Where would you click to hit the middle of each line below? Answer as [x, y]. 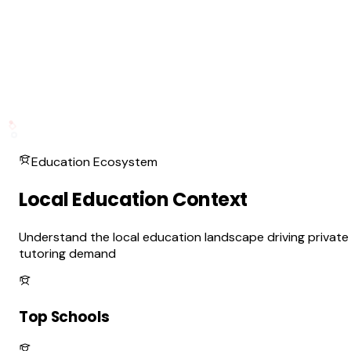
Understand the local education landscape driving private [184, 237]
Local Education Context [134, 200]
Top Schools [64, 317]
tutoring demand [67, 253]
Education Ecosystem [94, 162]
